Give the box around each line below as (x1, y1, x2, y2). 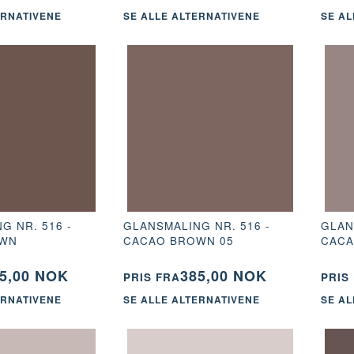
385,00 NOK (179, 265, 267, 286)
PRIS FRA (122, 269, 180, 284)
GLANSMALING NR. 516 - (122, 217, 270, 233)
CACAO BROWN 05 (122, 232, 234, 248)
